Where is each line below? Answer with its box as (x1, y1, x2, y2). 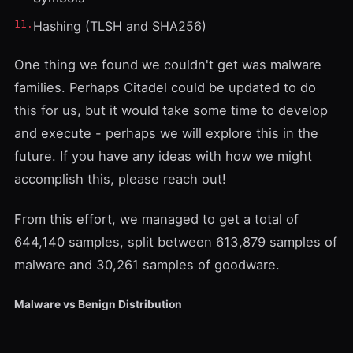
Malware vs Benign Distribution (14, 297, 182, 310)
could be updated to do (167, 80, 316, 95)
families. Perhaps (14, 80, 124, 95)
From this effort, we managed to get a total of (14, 211, 299, 227)
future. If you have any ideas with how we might (14, 148, 312, 164)
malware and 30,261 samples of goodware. (14, 257, 280, 273)
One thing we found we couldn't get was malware (14, 57, 321, 72)
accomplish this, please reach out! (14, 171, 226, 187)
